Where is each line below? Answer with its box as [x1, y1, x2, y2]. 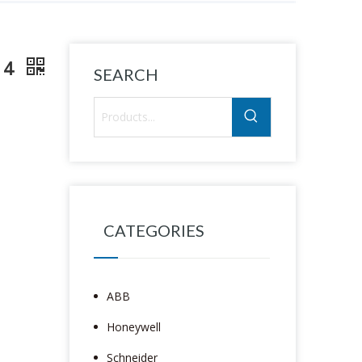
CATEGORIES [103, 220, 204, 240]
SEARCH [94, 64, 158, 84]
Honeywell [107, 318, 161, 335]
